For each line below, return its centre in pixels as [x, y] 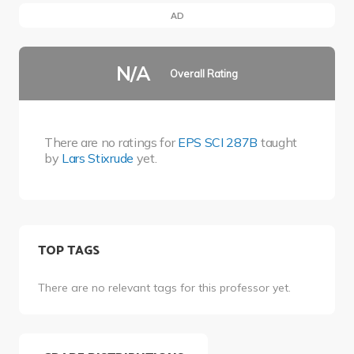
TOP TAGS [68, 250]
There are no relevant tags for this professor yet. [164, 288]
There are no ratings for [111, 142]
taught [277, 142]
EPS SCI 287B [218, 142]
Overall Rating [204, 73]
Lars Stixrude [98, 158]
